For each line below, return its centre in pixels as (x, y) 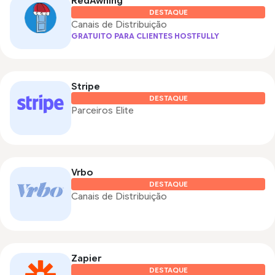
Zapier (86, 259)
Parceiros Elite (103, 111)
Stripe (86, 87)
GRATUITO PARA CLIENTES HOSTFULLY (145, 36)
